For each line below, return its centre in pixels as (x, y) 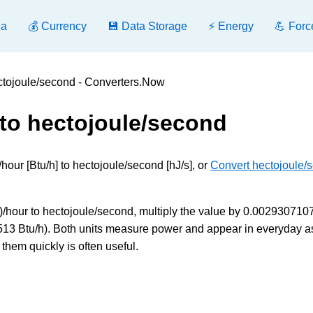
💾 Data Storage (147, 26)
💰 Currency (57, 26)
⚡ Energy (231, 26)
